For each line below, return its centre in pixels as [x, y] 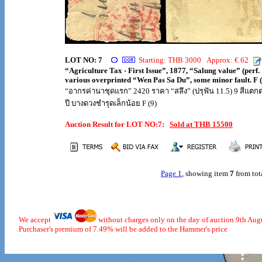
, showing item [206, 173]
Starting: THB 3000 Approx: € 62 [195, 60]
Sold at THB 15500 [201, 124]
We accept [29, 220]
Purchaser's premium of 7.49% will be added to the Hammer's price [116, 229]
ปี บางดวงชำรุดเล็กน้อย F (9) [111, 103]
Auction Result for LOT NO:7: [117, 124]
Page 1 [171, 173]
